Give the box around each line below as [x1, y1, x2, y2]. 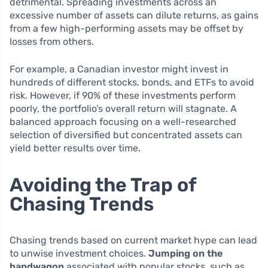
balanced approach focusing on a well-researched [10, 115, 236, 127]
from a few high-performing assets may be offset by [10, 22, 243, 34]
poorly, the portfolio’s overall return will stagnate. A [10, 102, 237, 114]
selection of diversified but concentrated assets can [10, 129, 242, 141]
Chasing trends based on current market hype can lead [10, 234, 257, 246]
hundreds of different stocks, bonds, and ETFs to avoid [10, 76, 254, 88]
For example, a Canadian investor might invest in [10, 63, 229, 75]
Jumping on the [148, 247, 223, 259]
